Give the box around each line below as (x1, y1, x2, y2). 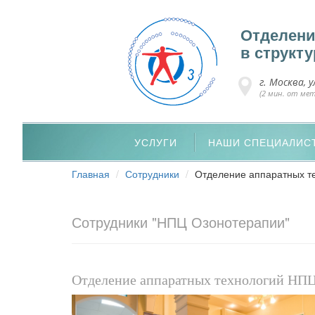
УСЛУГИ (134, 135, 177, 149)
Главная (72, 167, 110, 181)
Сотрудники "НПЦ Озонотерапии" (72, 212, 290, 232)
